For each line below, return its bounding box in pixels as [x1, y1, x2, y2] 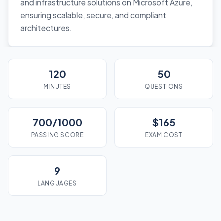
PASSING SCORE [31, 131, 84, 139]
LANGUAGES [37, 180, 77, 187]
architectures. [20, 23, 72, 33]
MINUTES [43, 83, 72, 90]
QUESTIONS [145, 83, 183, 90]
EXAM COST [145, 131, 183, 139]
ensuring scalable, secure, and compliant [20, 10, 166, 20]
